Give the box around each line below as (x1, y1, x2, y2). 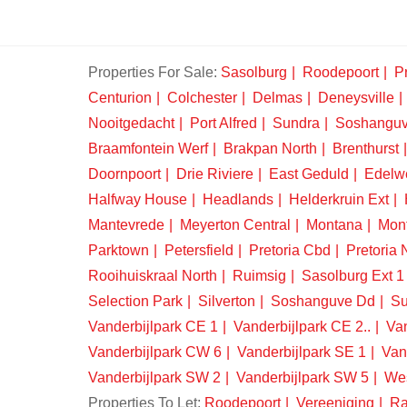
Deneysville (318, 90, 394, 105)
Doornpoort (88, 166, 161, 182)
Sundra (273, 115, 320, 131)
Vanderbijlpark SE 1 (237, 344, 366, 360)
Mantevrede (88, 217, 164, 233)
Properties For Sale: (88, 65, 217, 80)
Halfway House (88, 192, 187, 207)
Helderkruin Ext (289, 192, 389, 207)
